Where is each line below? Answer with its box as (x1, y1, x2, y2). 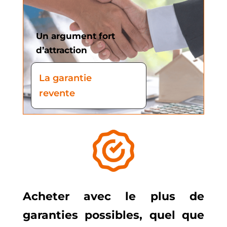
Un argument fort (35, 31, 115, 42)
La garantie (39, 72, 92, 84)
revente (39, 88, 75, 99)
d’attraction (35, 45, 87, 56)
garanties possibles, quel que (22, 208, 205, 222)
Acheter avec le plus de (22, 189, 205, 203)
